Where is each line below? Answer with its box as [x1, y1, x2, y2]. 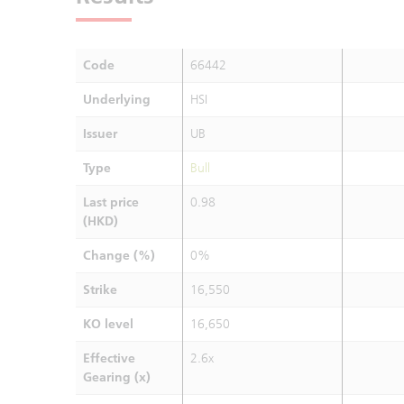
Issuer [83, 126, 117, 142]
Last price [83, 195, 139, 210]
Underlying [83, 92, 151, 107]
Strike [83, 282, 117, 298]
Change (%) [83, 248, 155, 263]
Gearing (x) [83, 370, 151, 385]
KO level [83, 317, 133, 332]
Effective [83, 351, 135, 366]
